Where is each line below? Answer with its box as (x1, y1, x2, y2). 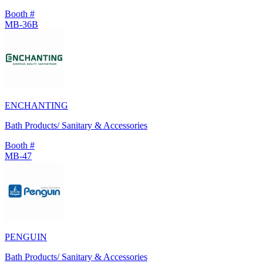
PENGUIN (5, 231, 47, 242)
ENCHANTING (5, 100, 68, 110)
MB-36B (5, 19, 38, 29)
